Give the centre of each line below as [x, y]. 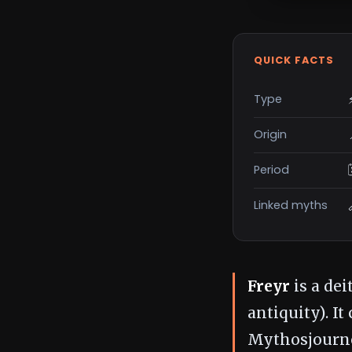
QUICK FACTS [293, 60]
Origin [270, 134]
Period [271, 169]
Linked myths [290, 205]
